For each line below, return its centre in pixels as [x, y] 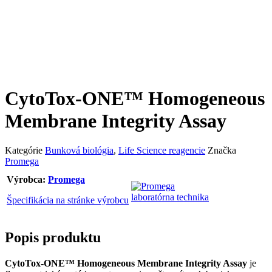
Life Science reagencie [162, 151]
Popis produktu [53, 238]
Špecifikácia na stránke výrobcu [68, 200]
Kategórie [24, 151]
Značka [222, 151]
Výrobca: [27, 180]
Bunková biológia [79, 151]
